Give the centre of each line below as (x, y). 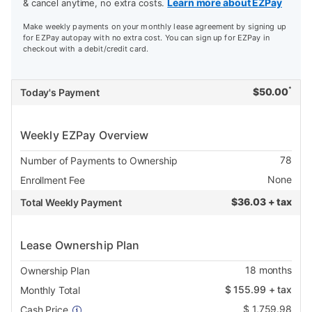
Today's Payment (60, 93)
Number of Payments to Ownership (99, 161)
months (274, 270)
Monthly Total (50, 290)
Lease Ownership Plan (80, 245)
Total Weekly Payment (71, 203)
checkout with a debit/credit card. (86, 49)
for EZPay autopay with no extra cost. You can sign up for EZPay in (146, 38)
